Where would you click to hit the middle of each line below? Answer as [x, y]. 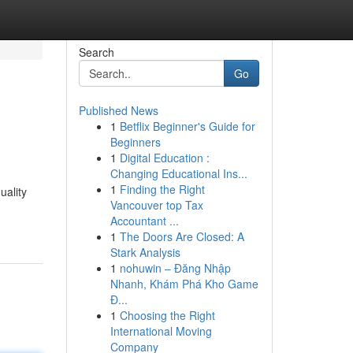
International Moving [161, 331]
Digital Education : [164, 158]
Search [96, 52]
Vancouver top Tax [156, 205]
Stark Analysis [145, 252]
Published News [118, 110]
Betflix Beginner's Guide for [187, 126]
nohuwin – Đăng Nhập [175, 268]
